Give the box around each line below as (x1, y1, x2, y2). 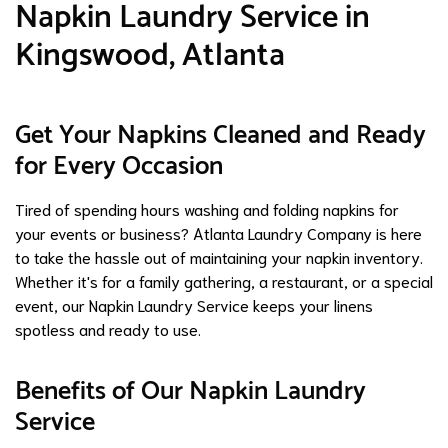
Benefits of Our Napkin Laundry (15, 369, 366, 413)
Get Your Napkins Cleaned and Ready (15, 113, 426, 157)
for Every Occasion (15, 144, 223, 188)
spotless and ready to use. (15, 317, 201, 339)
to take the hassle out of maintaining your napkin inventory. (15, 245, 423, 267)
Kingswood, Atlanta (15, 29, 285, 82)
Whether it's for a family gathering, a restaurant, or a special (15, 269, 433, 291)
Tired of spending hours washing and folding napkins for (15, 197, 399, 219)
